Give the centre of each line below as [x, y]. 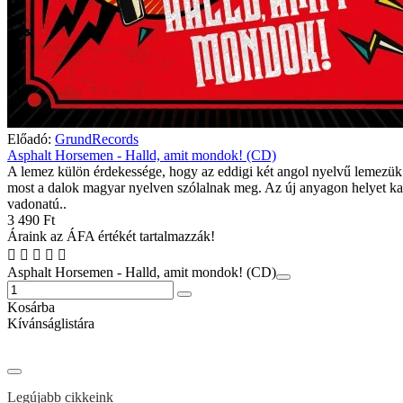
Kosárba [31, 307]
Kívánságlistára [51, 323]
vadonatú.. [37, 203]
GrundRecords [97, 139]
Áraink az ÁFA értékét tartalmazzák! [111, 236]
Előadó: [29, 139]
